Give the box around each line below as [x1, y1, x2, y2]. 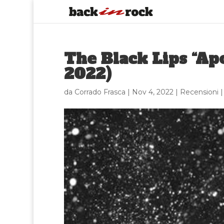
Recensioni [179, 87, 218, 96]
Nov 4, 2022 [131, 87, 173, 96]
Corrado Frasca [74, 87, 125, 96]
